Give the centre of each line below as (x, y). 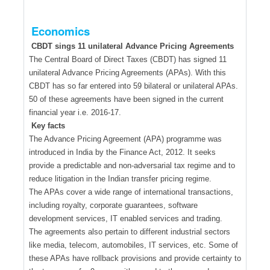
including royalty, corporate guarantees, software (113, 205)
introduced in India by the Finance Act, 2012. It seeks (122, 152)
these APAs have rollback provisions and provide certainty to (135, 258)
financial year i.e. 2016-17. (75, 112)
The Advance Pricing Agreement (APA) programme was (125, 139)
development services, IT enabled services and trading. (126, 218)
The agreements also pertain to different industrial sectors (130, 231)
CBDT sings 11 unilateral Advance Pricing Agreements (132, 46)
